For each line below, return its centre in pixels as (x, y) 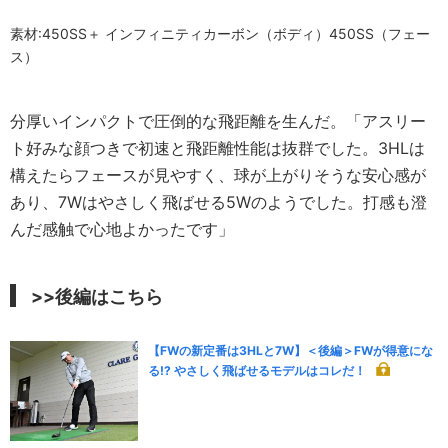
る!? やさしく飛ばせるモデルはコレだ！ (257, 370)
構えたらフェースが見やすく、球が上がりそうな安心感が (218, 174)
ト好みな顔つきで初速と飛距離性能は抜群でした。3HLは (217, 147)
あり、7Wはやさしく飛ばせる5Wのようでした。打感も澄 (218, 201)
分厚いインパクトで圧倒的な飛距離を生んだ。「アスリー (218, 120)
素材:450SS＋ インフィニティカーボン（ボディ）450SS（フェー (220, 33)
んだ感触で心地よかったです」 (122, 228)
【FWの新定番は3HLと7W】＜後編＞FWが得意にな (291, 350)
